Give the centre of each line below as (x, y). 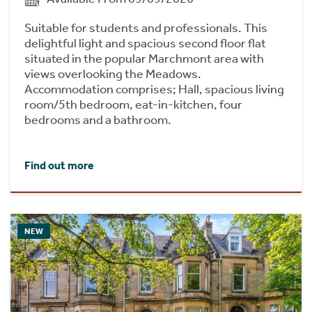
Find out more (59, 165)
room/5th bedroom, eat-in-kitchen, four (133, 104)
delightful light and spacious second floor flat (145, 43)
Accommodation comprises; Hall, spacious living (154, 89)
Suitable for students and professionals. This (146, 28)
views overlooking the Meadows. (113, 73)
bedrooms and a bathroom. (98, 119)
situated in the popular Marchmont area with (144, 58)
